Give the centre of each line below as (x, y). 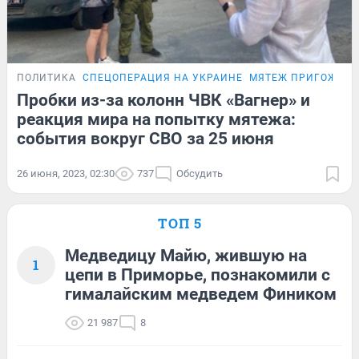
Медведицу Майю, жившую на (186, 256)
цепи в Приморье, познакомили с (198, 275)
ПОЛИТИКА (46, 78)
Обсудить (200, 174)
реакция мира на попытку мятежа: (156, 120)
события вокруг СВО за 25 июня (145, 139)
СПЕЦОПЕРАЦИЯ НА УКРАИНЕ (163, 78)
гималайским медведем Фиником (201, 294)
